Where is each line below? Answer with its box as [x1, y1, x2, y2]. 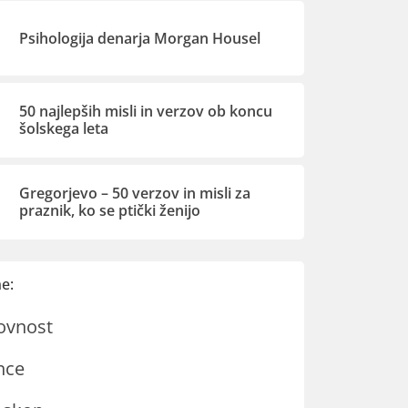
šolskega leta [19, 118, 109, 138]
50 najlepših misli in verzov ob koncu [19, 101, 273, 121]
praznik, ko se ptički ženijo [19, 200, 201, 220]
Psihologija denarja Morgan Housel [19, 27, 261, 48]
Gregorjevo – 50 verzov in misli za [19, 183, 251, 203]
